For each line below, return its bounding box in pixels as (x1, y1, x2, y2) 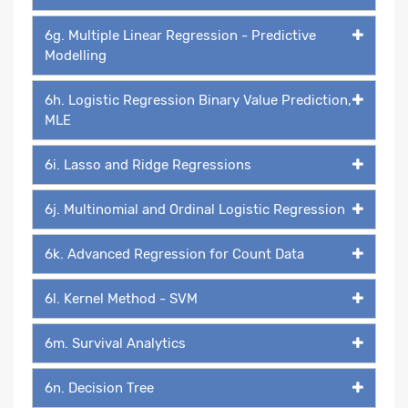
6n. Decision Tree (45, 379, 154, 396)
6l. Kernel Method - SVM (45, 290, 198, 307)
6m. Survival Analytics (45, 334, 186, 352)
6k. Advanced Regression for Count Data (45, 245, 304, 262)
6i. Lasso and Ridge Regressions (45, 156, 251, 173)
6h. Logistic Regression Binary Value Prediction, (45, 91, 352, 108)
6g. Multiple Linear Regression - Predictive (45, 26, 316, 44)
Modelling (45, 46, 107, 64)
